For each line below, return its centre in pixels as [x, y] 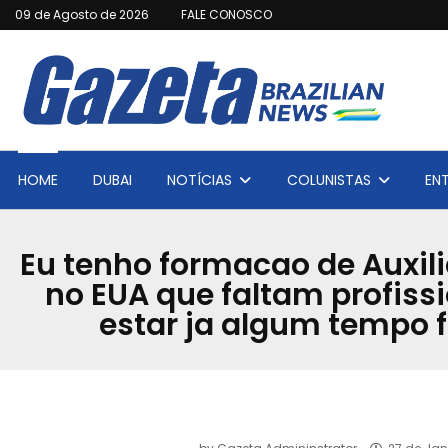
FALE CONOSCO [226, 14]
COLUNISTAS [328, 180]
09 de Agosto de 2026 [82, 14]
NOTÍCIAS [200, 180]
